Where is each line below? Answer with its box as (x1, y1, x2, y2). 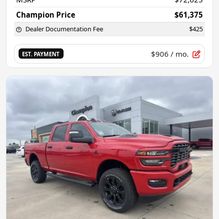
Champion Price (16, 9, 75, 20)
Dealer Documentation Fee (25, 24, 103, 33)
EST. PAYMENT (22, 50, 60, 58)
